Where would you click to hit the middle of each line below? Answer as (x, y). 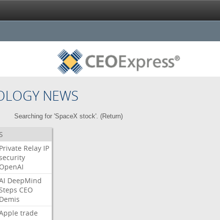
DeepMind (24, 180)
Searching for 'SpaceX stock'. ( (58, 116)
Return (112, 116)
